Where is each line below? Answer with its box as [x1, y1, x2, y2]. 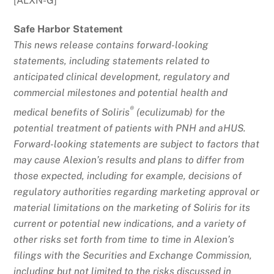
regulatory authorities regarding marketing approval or [13, 186, 260, 198]
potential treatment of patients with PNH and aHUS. [13, 122, 246, 135]
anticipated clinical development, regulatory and [13, 70, 230, 83]
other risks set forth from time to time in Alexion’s [13, 234, 235, 246]
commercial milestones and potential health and [13, 86, 228, 98]
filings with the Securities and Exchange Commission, [13, 250, 253, 262]
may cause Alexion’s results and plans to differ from [13, 154, 245, 166]
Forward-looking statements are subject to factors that [13, 138, 260, 150]
